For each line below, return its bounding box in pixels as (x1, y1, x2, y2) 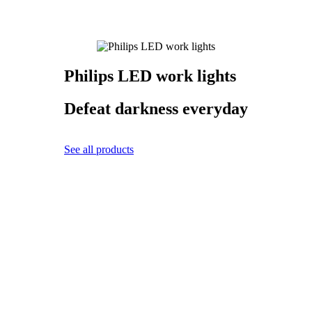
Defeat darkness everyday (64, 99, 248, 118)
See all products (64, 143, 134, 155)
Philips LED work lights (64, 66, 236, 85)
